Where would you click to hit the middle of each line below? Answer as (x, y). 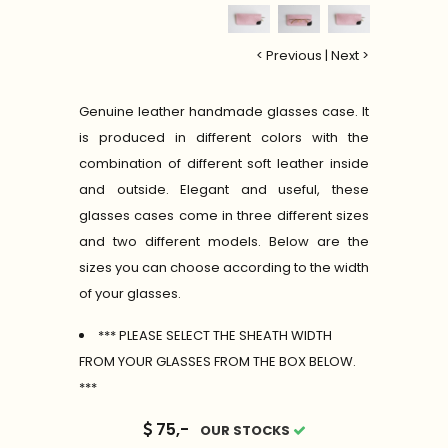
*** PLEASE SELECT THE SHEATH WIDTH (215, 335)
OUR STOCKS (246, 430)
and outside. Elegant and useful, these (224, 189)
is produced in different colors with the (224, 137)
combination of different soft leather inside (224, 163)
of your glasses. (133, 293)
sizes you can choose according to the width (224, 267)
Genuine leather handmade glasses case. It (224, 111)
